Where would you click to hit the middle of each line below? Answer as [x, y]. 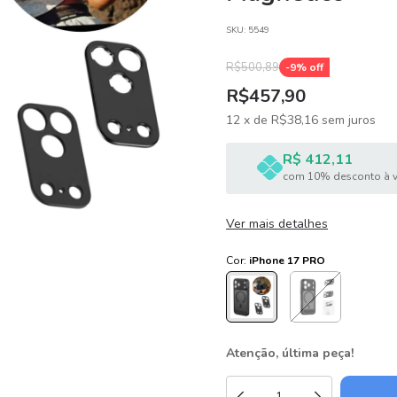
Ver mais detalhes [277, 224]
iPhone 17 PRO [287, 261]
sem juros [349, 120]
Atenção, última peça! [290, 353]
